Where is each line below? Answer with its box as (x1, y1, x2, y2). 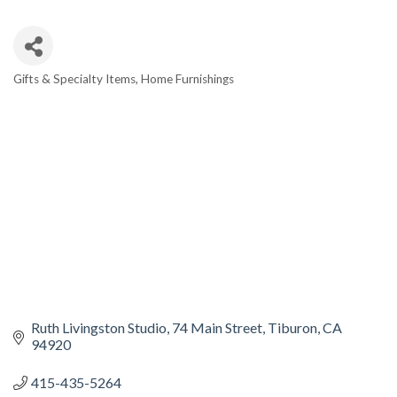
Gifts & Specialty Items (13, 72, 136, 87)
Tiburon (268, 319, 317, 337)
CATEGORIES (12, 83, 128, 102)
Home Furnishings (141, 72, 234, 87)
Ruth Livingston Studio (31, 319, 167, 337)
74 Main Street (172, 319, 262, 337)
